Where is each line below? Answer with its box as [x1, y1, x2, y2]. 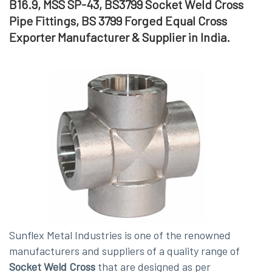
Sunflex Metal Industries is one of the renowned [9, 228, 231, 242]
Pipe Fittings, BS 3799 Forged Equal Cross [9, 13, 227, 28]
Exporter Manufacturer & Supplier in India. [9, 29, 230, 44]
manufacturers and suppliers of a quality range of [9, 244, 240, 258]
